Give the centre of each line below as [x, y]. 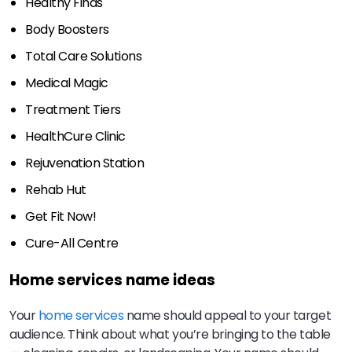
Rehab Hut [56, 189]
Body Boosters [67, 29]
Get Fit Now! [61, 216]
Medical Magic [67, 82]
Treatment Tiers [73, 109]
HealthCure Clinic [75, 136]
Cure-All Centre [72, 243]
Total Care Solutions [84, 56]
